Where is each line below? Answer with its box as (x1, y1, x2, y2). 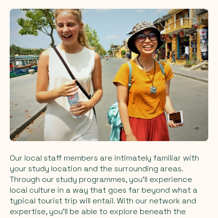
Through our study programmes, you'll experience (10, 174, 192, 184)
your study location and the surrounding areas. (10, 163, 183, 174)
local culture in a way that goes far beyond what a (10, 184, 198, 195)
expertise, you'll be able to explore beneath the (10, 206, 186, 217)
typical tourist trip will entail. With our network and (10, 195, 196, 206)
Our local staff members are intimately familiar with (10, 152, 199, 163)
